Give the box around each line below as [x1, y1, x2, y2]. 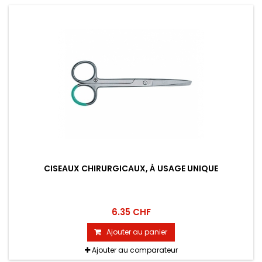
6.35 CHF [111, 206, 151, 219]
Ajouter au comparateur [91, 245, 178, 256]
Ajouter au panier [106, 227, 167, 237]
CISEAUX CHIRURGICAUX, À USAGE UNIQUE [44, 163, 218, 175]
